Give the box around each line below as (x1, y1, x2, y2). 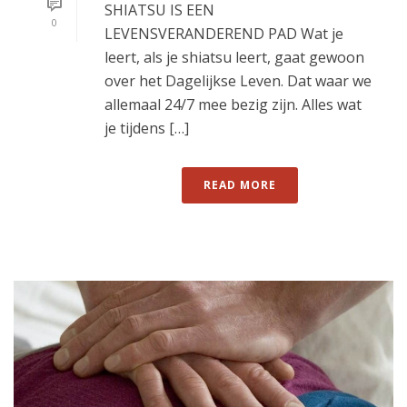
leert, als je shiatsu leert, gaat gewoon (104, 47, 364, 68)
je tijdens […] (104, 118, 189, 139)
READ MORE (203, 177, 276, 194)
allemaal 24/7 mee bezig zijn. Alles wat (104, 94, 362, 115)
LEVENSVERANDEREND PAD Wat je (104, 24, 343, 45)
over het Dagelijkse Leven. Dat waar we (104, 71, 372, 92)
